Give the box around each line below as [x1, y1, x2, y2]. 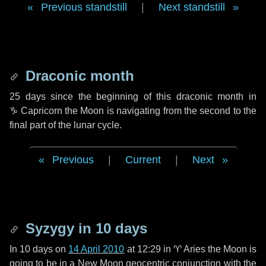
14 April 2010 [68, 244, 125, 254]
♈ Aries [173, 244, 205, 254]
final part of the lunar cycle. [9, 120, 122, 130]
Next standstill [159, 1, 225, 13]
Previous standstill [41, 1, 127, 13]
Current [125, 154, 161, 166]
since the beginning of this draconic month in [45, 91, 257, 102]
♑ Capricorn [9, 106, 62, 116]
